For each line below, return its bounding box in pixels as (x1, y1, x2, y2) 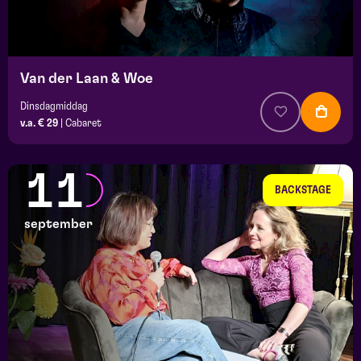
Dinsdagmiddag (20, 101, 88, 113)
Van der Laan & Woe (20, 72, 153, 87)
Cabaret (65, 118, 102, 130)
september (24, 218, 93, 231)
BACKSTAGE (275, 185, 331, 197)
